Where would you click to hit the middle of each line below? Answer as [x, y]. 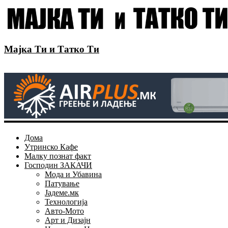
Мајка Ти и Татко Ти [52, 49]
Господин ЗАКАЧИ [58, 165]
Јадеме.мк [62, 193]
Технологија [66, 202]
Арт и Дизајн [68, 220]
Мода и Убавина [73, 175]
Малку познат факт [58, 156]
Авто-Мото [64, 211]
